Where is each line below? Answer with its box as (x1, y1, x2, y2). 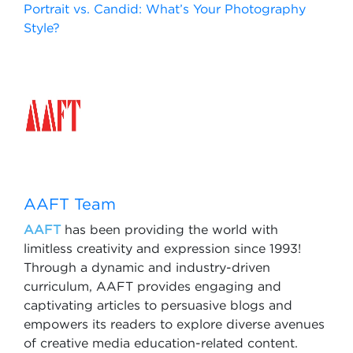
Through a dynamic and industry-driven (24, 260, 270, 274)
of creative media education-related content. (24, 336, 298, 350)
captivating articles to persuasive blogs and (24, 298, 292, 312)
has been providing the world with (61, 222, 278, 236)
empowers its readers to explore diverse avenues (24, 317, 325, 331)
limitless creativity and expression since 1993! (24, 241, 301, 255)
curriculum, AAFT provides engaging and (24, 279, 281, 293)
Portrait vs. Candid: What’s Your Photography (24, 2, 306, 16)
